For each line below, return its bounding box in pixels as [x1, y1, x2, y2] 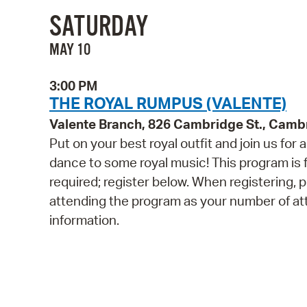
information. [49, 212, 119, 229]
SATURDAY [49, 10, 148, 45]
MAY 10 [49, 40, 90, 61]
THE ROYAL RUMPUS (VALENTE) [49, 93, 286, 114]
